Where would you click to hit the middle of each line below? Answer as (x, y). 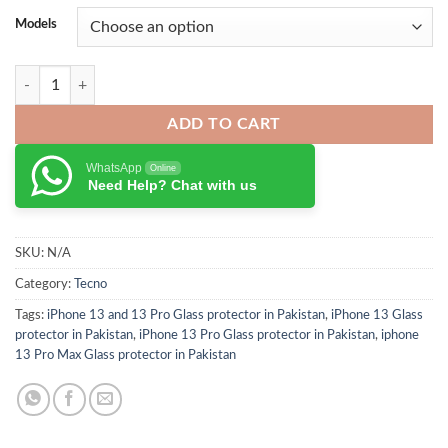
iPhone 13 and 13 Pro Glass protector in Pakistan (186, 314)
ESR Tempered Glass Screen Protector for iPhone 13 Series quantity (220, 75)
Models (36, 24)
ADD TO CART (224, 125)
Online (163, 168)
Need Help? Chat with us (172, 185)
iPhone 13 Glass (377, 314)
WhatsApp (114, 168)
